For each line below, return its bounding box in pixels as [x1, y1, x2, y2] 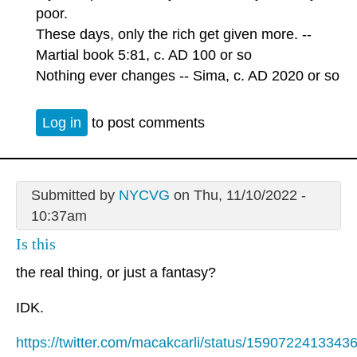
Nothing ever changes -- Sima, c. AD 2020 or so [36, 68, 339, 84]
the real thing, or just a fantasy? [16, 265, 216, 281]
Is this [16, 234, 56, 253]
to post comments [88, 114, 205, 131]
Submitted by [30, 186, 119, 203]
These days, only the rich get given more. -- [36, 26, 312, 43]
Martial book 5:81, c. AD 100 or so [36, 47, 252, 64]
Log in [42, 114, 81, 131]
